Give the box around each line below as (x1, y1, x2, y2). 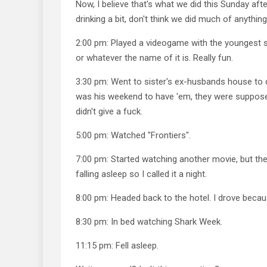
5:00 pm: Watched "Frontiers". (76, 129, 191, 141)
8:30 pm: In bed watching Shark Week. (76, 216, 222, 227)
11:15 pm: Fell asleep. (76, 240, 159, 251)
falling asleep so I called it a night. (76, 168, 207, 179)
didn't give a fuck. (76, 105, 142, 117)
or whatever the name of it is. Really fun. (76, 52, 233, 63)
